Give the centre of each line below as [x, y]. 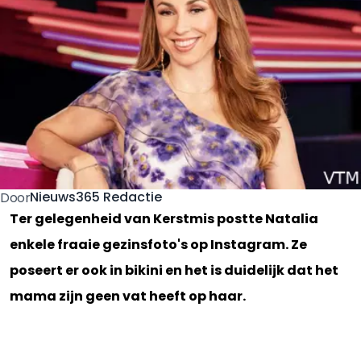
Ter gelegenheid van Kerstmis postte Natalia [164, 218]
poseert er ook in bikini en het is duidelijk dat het [174, 270]
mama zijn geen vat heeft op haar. [128, 296]
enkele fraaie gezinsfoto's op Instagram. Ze [158, 244]
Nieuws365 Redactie [96, 197]
